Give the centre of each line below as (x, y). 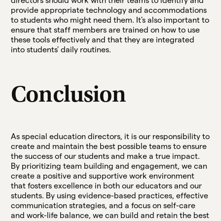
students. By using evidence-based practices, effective (110, 195)
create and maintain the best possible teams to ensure (109, 146)
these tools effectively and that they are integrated (103, 39)
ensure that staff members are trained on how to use (106, 30)
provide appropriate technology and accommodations (109, 10)
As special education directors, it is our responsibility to (110, 136)
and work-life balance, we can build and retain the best (110, 215)
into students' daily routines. (61, 49)
